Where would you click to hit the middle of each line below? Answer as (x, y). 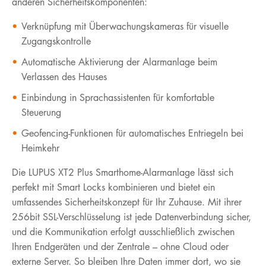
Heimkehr (40, 148)
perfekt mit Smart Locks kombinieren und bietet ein (113, 187)
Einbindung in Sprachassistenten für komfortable (118, 97)
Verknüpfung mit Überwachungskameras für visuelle (125, 26)
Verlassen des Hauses (64, 77)
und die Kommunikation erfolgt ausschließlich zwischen (123, 232)
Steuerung (41, 112)
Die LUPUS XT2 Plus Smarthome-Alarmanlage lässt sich (123, 172)
